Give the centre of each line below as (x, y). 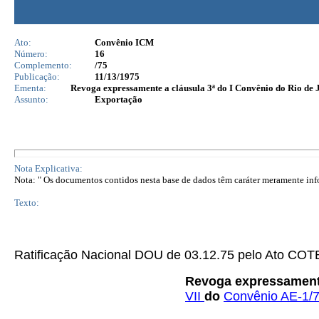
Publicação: (37, 77)
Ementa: (30, 88)
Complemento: (43, 65)
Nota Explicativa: (48, 168)
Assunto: (31, 99)
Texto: (27, 203)
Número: (31, 54)
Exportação (119, 99)
